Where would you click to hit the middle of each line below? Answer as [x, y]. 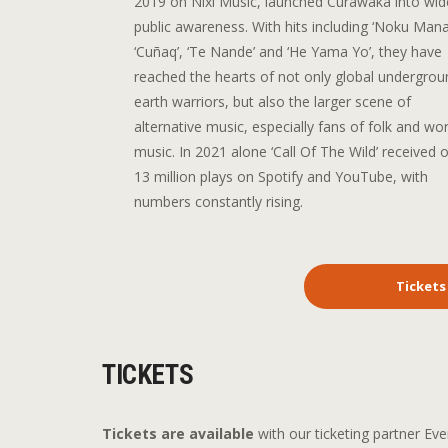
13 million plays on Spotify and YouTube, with [281, 176]
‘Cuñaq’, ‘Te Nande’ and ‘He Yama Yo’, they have [288, 51]
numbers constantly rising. [219, 201]
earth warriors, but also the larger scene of [273, 101]
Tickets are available [178, 433]
